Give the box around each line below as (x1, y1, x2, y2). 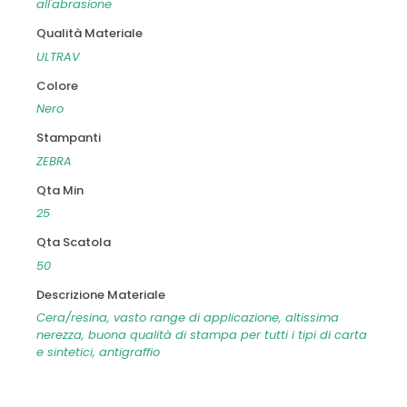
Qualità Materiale (35, 25, 143, 43)
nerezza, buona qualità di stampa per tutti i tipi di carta (35, 326, 367, 344)
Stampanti (35, 129, 101, 147)
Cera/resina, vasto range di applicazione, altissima (35, 309, 339, 327)
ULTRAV (35, 47, 80, 65)
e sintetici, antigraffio (35, 343, 160, 362)
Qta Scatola (35, 233, 111, 252)
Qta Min (35, 181, 84, 199)
